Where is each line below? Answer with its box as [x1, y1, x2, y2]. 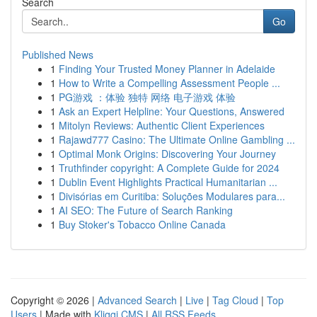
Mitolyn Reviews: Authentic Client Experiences [59, 118, 265, 132]
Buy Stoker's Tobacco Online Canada [59, 217, 226, 231]
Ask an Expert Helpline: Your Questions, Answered [59, 104, 284, 118]
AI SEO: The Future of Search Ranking [59, 203, 233, 217]
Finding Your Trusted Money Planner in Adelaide [59, 62, 275, 76]
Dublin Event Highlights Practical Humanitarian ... [59, 175, 277, 189]
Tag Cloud [212, 293, 258, 307]
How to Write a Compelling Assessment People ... [59, 76, 280, 90]
